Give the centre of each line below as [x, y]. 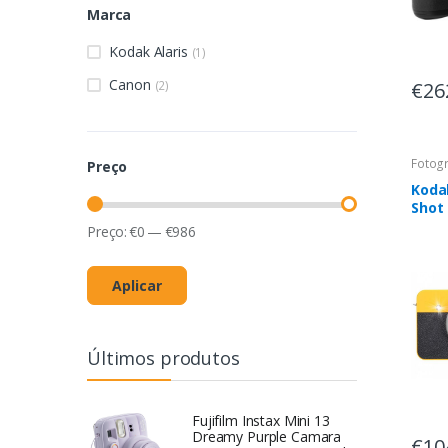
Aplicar [137, 286]
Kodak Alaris [150, 52]
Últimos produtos [163, 358]
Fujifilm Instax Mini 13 [261, 421]
